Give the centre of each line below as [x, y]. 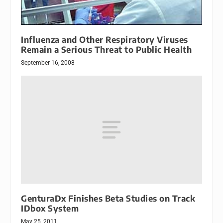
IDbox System [50, 209]
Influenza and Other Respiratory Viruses [105, 39]
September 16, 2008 [48, 62]
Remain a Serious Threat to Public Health [107, 49]
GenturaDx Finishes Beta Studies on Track [108, 199]
